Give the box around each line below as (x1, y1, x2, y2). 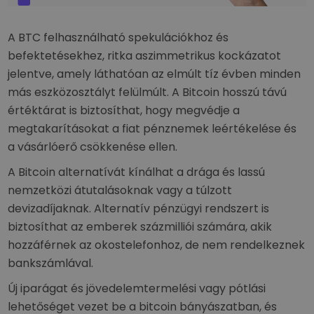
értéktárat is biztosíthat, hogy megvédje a (8, 102, 240, 118)
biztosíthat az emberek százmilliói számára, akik (8, 219, 273, 235)
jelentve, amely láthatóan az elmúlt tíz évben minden (8, 66, 301, 82)
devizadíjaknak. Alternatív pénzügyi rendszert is (8, 200, 270, 217)
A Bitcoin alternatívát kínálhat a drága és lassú (8, 164, 266, 180)
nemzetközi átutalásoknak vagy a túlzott (8, 182, 233, 198)
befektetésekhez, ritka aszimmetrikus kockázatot (8, 48, 282, 64)
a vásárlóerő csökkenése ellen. (8, 139, 178, 155)
